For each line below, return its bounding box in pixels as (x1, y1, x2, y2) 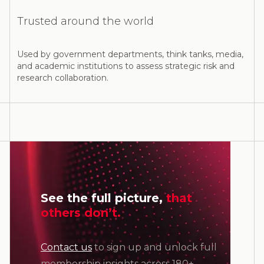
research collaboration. (17, 72, 108, 83)
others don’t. (41, 206, 121, 220)
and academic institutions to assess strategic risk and (17, 61, 235, 71)
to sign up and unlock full (92, 242, 217, 253)
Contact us (41, 242, 92, 253)
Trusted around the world (17, 15, 154, 28)
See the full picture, (41, 191, 166, 205)
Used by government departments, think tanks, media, (17, 49, 243, 60)
